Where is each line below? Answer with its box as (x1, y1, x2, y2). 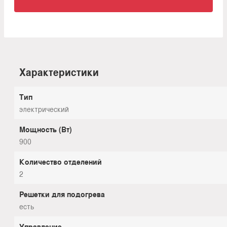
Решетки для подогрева (19, 189, 105, 200)
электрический (19, 104, 69, 115)
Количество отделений (19, 157, 102, 167)
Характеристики (19, 65, 99, 80)
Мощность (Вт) (19, 124, 72, 135)
